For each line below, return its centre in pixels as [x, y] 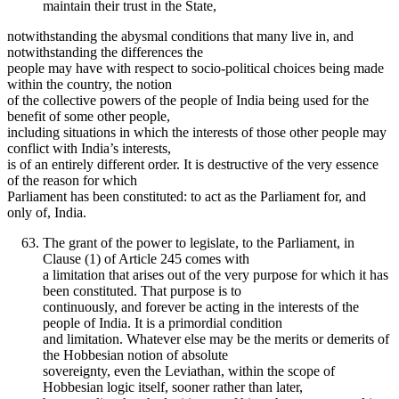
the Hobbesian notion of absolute [135, 354]
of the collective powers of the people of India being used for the [188, 100]
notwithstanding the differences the [105, 52]
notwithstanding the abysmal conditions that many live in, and [180, 36]
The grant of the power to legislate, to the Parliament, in [199, 242]
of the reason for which [72, 180]
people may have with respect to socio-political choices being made [195, 68]
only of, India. [47, 212]
